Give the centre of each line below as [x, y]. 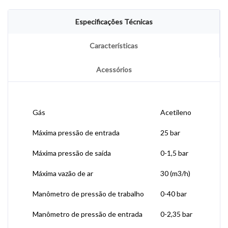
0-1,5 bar [174, 153]
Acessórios [114, 69]
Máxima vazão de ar [63, 173]
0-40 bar [174, 194]
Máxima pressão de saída [72, 153]
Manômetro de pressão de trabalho [88, 194]
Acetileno [176, 112]
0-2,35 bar [176, 214]
